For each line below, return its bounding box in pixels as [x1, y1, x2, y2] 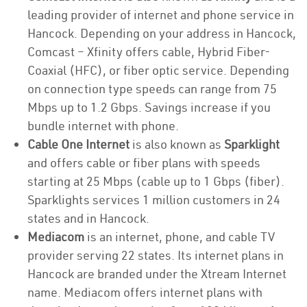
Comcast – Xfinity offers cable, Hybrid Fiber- [27, 44, 271, 60]
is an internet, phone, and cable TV [84, 229, 275, 245]
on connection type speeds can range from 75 [27, 81, 277, 97]
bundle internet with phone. [27, 118, 182, 134]
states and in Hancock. [27, 210, 149, 226]
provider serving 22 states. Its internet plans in [27, 247, 284, 263]
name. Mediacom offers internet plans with [27, 284, 262, 300]
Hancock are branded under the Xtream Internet [27, 266, 286, 282]
